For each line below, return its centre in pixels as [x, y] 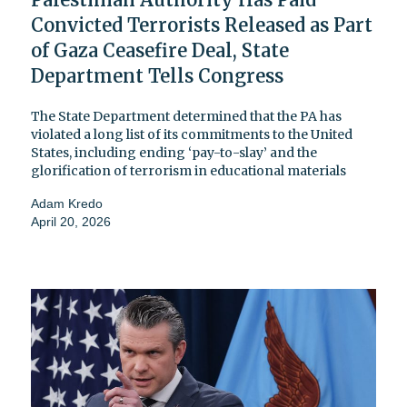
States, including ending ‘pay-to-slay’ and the [174, 152]
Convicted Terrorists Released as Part [202, 25]
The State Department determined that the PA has [186, 116]
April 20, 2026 [71, 221]
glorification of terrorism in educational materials [189, 170]
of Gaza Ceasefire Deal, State [160, 50]
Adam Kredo [67, 203]
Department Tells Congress [157, 75]
